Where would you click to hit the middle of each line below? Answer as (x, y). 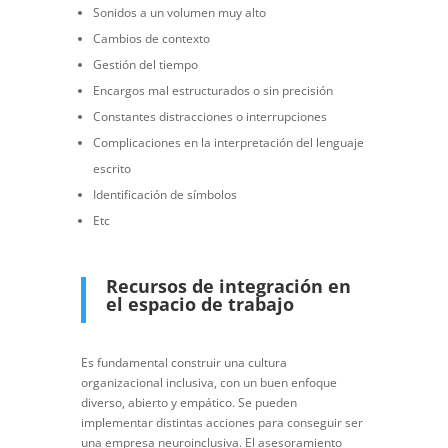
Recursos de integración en (228, 286)
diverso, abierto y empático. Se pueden (188, 403)
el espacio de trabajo (199, 304)
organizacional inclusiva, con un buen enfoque (208, 383)
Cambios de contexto (151, 39)
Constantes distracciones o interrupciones (209, 117)
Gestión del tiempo (145, 65)
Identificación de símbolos (164, 195)
